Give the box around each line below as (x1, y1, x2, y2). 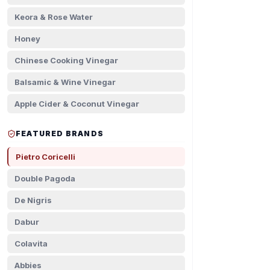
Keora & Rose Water (14, 12, 93, 22)
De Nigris (14, 195, 52, 205)
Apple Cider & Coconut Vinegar (14, 99, 139, 108)
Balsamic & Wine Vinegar (14, 77, 116, 87)
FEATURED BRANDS (16, 129, 104, 138)
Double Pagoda (14, 174, 75, 183)
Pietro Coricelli (16, 152, 75, 162)
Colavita (14, 239, 48, 248)
